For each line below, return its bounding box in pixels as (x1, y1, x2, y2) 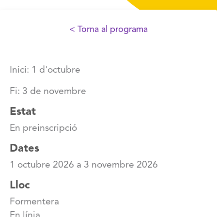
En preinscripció (10, 124, 77, 133)
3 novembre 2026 (84, 160, 158, 170)
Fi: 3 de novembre (10, 87, 86, 96)
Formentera (10, 197, 59, 207)
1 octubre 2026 (10, 160, 74, 170)
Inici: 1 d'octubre (10, 65, 80, 75)
